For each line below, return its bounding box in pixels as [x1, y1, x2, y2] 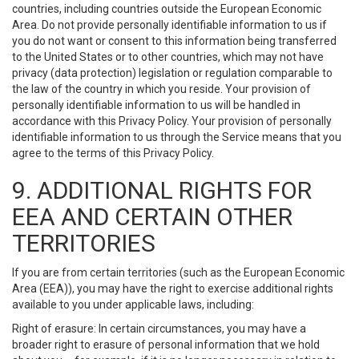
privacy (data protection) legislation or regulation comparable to [12, 67, 333, 79]
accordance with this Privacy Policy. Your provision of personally [12, 115, 332, 127]
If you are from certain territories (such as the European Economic [12, 266, 345, 279]
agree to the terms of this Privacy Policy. [12, 147, 214, 159]
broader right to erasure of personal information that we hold [12, 338, 320, 351]
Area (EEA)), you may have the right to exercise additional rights [12, 282, 333, 295]
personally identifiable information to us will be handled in [12, 99, 301, 111]
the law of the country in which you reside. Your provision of [12, 83, 311, 95]
